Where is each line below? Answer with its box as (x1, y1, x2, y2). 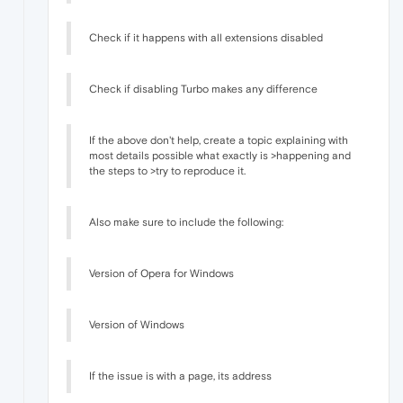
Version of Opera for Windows (89, 267, 234, 281)
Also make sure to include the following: (89, 216, 283, 229)
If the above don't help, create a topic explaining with (89, 134, 348, 148)
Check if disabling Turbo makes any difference (89, 83, 318, 96)
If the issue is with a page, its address (89, 370, 272, 383)
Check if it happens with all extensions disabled (89, 31, 323, 45)
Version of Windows (89, 318, 184, 332)
